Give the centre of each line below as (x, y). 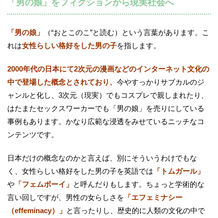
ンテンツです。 (33, 134)
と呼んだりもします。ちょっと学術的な (139, 184)
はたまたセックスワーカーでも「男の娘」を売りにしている (106, 108)
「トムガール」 (179, 171)
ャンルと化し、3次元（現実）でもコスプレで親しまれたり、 (108, 95)
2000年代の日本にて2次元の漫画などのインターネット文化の (108, 69)
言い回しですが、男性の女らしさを (66, 197)
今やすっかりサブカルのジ (161, 82)
